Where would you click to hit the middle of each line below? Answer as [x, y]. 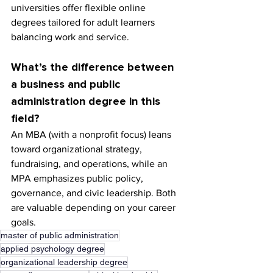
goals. [23, 222]
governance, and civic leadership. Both [95, 193]
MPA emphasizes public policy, [78, 179]
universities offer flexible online [80, 8]
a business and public [67, 85]
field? [25, 119]
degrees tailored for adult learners [84, 23]
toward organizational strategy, [78, 149]
